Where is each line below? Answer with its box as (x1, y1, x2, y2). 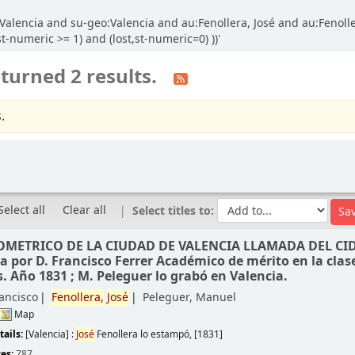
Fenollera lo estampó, (94, 326, 195, 342)
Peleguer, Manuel (143, 288, 237, 306)
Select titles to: (132, 202, 218, 219)
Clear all (63, 201, 107, 219)
